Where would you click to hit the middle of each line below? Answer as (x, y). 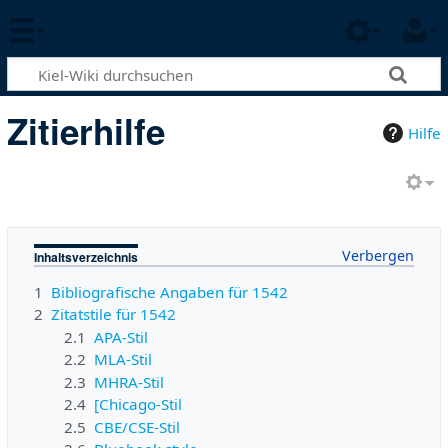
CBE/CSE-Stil (137, 426)
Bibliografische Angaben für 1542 (169, 291)
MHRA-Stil (129, 381)
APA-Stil (121, 336)
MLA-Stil (123, 359)
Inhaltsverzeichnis (85, 257)
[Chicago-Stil (138, 404)
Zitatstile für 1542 (113, 314)
